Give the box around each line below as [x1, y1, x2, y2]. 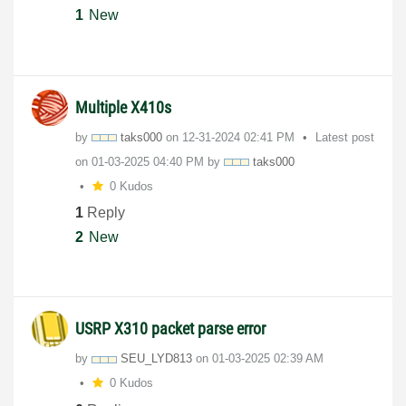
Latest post [315, 130, 374, 144]
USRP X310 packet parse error [75, 319, 266, 339]
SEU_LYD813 [121, 352, 192, 366]
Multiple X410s [75, 97, 171, 117]
